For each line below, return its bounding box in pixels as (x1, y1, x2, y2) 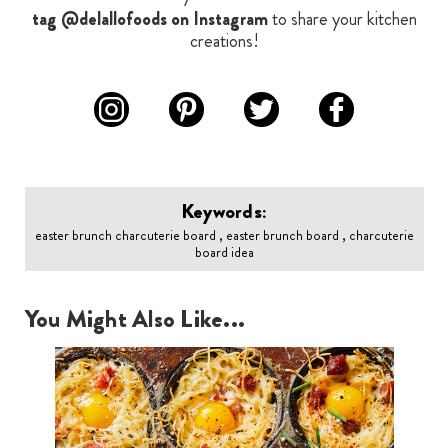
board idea (194, 242, 254, 263)
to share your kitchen (267, 6, 417, 33)
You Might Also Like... (24, 302, 245, 337)
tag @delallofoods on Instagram (31, 6, 268, 33)
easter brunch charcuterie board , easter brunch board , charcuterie (34, 225, 414, 246)
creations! (189, 28, 259, 55)
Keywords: (180, 197, 268, 227)
